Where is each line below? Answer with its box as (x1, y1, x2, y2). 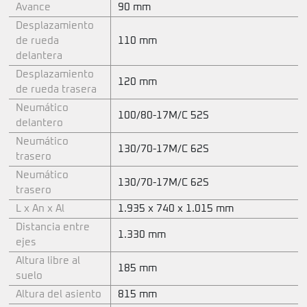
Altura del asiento (16, 289, 101, 300)
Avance (16, 2, 51, 13)
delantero (16, 118, 63, 129)
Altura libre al (16, 256, 80, 267)
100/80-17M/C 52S (118, 110, 209, 121)
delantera (16, 51, 62, 62)
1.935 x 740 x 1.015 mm (118, 204, 234, 214)
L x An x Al (16, 204, 64, 214)
